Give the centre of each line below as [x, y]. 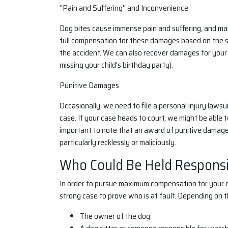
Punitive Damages [89, 85]
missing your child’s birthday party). [116, 65]
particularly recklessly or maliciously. [118, 142]
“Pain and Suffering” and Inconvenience [124, 8]
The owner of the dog [115, 216]
